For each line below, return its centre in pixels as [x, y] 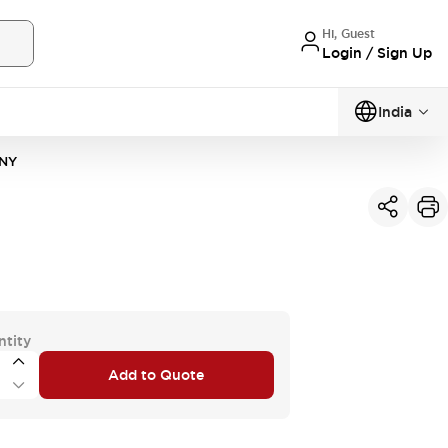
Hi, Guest [348, 33]
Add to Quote [156, 374]
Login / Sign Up [377, 52]
